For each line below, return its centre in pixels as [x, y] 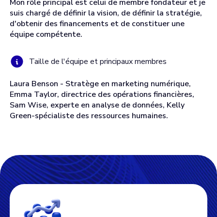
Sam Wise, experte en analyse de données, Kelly [97, 105]
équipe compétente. [46, 34]
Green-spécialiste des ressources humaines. [89, 116]
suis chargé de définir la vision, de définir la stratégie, [106, 13]
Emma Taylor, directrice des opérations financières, [102, 94]
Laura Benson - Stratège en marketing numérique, [100, 84]
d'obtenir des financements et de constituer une [97, 24]
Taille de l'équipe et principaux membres [98, 62]
